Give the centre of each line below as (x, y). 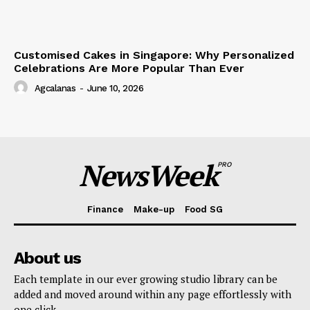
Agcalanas (55, 89)
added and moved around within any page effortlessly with (153, 294)
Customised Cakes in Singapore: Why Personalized (154, 55)
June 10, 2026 (115, 89)
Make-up (154, 209)
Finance (105, 209)
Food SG (204, 209)
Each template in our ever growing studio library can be (146, 279)
